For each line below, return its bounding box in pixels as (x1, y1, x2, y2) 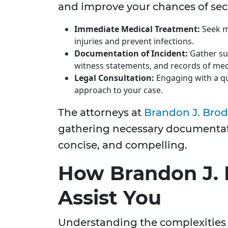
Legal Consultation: (74, 72, 154, 84)
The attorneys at (58, 106, 144, 119)
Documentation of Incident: (74, 48, 188, 60)
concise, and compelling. (58, 139, 187, 152)
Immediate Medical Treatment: (74, 23, 200, 35)
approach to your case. (74, 84, 163, 96)
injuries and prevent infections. (74, 36, 194, 47)
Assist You (58, 186, 161, 210)
